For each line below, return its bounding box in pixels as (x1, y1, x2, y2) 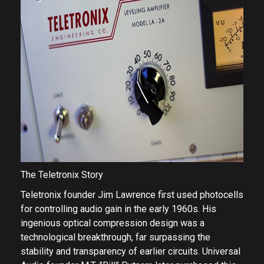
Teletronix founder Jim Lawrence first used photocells (21, 189, 243, 200)
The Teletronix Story (21, 169, 103, 180)
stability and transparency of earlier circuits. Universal (21, 246, 240, 257)
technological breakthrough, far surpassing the (21, 232, 210, 243)
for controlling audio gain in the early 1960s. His (21, 203, 216, 214)
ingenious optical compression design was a (21, 217, 204, 229)
